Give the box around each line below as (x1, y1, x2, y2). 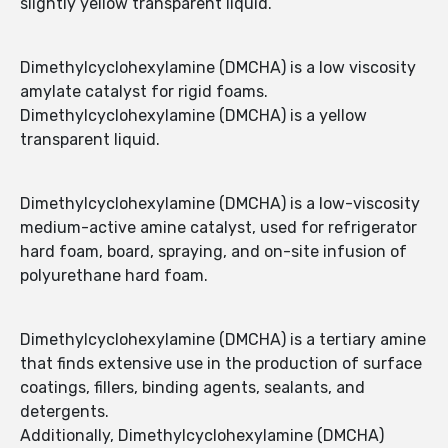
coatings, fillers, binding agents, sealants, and (20, 378, 365, 398)
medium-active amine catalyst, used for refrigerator (20, 218, 417, 238)
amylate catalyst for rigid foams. (20, 82, 268, 102)
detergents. (20, 402, 109, 422)
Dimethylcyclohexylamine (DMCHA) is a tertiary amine (20, 330, 426, 350)
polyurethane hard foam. (20, 266, 208, 286)
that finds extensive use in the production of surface (20, 354, 422, 374)
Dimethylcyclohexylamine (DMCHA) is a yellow (20, 106, 367, 126)
